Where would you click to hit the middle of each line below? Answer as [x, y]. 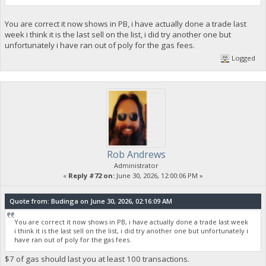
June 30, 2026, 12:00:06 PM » [159, 175]
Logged [243, 58]
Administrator [136, 165]
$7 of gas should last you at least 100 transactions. [97, 259]
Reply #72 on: [91, 175]
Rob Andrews [136, 154]
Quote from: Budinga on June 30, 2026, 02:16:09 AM [91, 201]
